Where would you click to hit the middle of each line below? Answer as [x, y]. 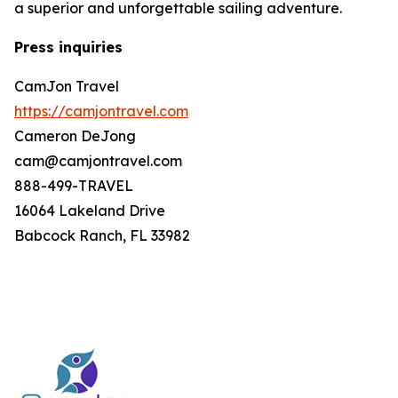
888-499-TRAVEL [74, 186]
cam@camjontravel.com [98, 161]
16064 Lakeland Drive [90, 211]
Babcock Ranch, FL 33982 [102, 235]
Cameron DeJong [75, 136]
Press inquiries [68, 47]
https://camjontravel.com [101, 111]
